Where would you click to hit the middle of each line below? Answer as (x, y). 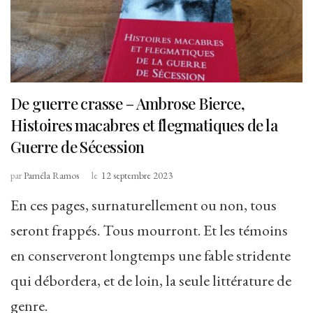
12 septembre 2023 (137, 176)
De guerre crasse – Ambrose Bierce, (128, 104)
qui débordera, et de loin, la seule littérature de (151, 281)
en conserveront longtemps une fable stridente (151, 256)
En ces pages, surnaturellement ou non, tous (144, 205)
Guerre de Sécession (78, 147)
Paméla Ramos (51, 176)
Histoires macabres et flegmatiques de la (144, 125)
